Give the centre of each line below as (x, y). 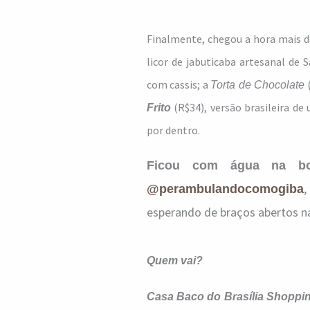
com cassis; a (179, 84)
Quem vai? (175, 261)
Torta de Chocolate (258, 85)
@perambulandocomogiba (225, 189)
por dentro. (173, 130)
